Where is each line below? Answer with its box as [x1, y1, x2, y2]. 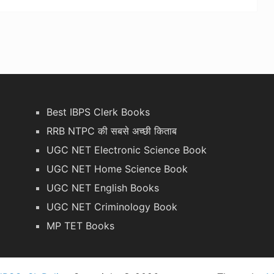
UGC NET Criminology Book [46, 200, 178, 213]
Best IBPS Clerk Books [46, 105, 150, 118]
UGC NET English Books [46, 181, 160, 194]
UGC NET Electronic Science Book [46, 143, 207, 156]
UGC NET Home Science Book [46, 162, 188, 175]
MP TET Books [46, 219, 115, 232]
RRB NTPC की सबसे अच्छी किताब [46, 124, 177, 137]
